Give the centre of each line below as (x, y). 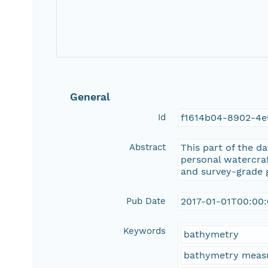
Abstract (148, 147)
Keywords (145, 231)
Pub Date (146, 201)
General (90, 97)
